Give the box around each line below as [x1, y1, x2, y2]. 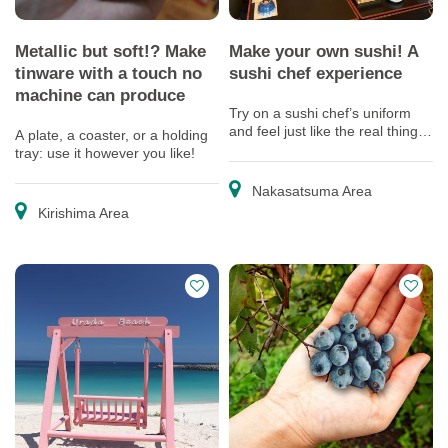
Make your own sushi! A [229, 41, 418, 61]
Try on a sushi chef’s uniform [229, 105, 411, 121]
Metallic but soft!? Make [15, 41, 206, 61]
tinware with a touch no [15, 63, 202, 83]
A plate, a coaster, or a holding [15, 127, 208, 143]
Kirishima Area [34, 205, 129, 221]
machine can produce [15, 85, 185, 105]
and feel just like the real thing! [229, 123, 422, 139]
